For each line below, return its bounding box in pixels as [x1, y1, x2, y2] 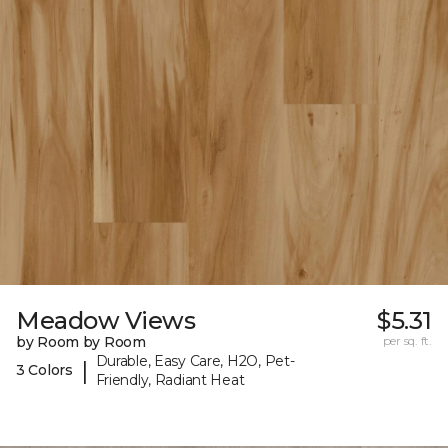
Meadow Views [16, 305, 196, 335]
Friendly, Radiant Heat [95, 370, 245, 389]
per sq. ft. [382, 332, 432, 348]
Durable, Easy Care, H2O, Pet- [95, 351, 295, 370]
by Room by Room [16, 332, 146, 351]
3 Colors [16, 361, 73, 380]
